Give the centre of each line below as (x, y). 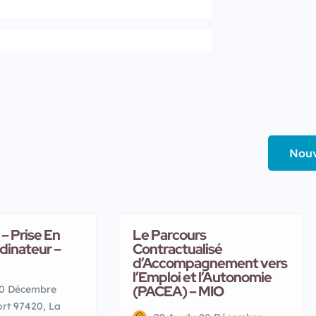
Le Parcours (169, 235)
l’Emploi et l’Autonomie (202, 277)
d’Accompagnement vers (210, 263)
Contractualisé (177, 249)
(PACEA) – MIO (178, 291)
